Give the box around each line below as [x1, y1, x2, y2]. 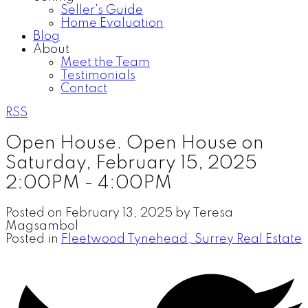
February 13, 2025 [65, 206, 173, 219]
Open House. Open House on [5, 133, 264, 153]
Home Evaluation [60, 17, 164, 30]
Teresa [192, 206, 233, 219]
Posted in [5, 232, 58, 245]
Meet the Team [60, 56, 150, 69]
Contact [60, 82, 107, 95]
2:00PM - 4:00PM [5, 173, 172, 192]
